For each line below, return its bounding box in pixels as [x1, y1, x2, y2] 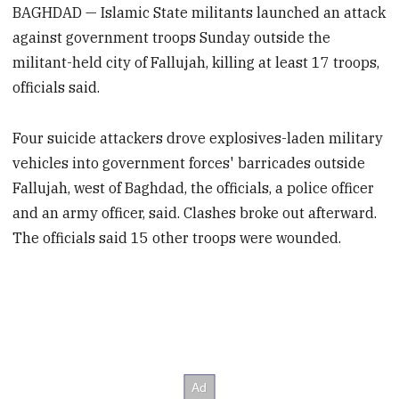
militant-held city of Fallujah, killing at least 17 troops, [12, 53, 380, 72]
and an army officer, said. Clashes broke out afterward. [12, 203, 378, 222]
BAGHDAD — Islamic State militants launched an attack [12, 4, 387, 22]
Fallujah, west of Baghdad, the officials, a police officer [12, 178, 375, 197]
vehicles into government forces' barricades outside [12, 153, 366, 172]
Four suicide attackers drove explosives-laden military [12, 128, 384, 147]
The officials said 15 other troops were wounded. [12, 228, 342, 247]
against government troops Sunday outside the [12, 28, 331, 47]
